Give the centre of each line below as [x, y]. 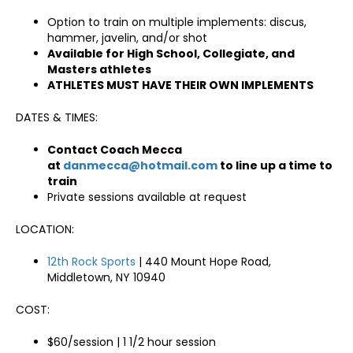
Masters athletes [99, 70]
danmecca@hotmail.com [141, 166]
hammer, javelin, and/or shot [127, 38]
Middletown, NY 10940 [106, 278]
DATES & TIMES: [57, 118]
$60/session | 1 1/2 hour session [132, 342]
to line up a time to [276, 166]
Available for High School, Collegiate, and [171, 54]
